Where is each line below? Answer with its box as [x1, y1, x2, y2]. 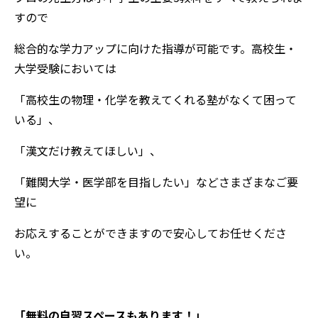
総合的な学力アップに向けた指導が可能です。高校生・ [14, 39, 297, 57]
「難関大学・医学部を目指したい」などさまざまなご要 [14, 172, 298, 190]
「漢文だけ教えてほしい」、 [14, 141, 161, 159]
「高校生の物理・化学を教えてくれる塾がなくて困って [14, 90, 297, 108]
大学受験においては [14, 59, 116, 77]
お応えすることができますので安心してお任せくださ [14, 224, 287, 241]
